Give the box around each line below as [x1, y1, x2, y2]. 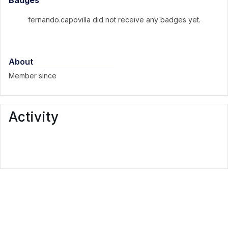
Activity [9, 109, 59, 125]
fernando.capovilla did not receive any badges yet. [27, 15, 201, 24]
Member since [9, 71, 56, 80]
